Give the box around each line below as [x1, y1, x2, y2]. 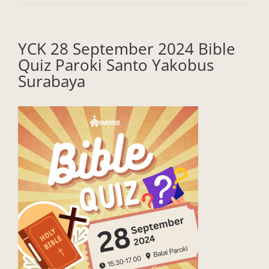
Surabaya [18, 71, 85, 92]
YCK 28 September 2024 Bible [18, 38, 235, 59]
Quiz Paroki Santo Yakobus [18, 55, 214, 76]
